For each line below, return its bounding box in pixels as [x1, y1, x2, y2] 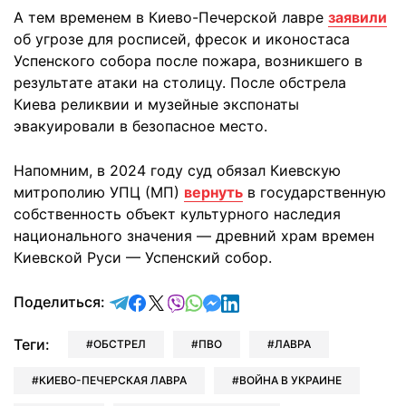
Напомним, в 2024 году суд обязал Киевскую [14, 161, 341, 179]
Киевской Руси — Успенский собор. [14, 248, 272, 266]
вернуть [184, 183, 243, 201]
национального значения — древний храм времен [14, 227, 374, 245]
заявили [328, 8, 387, 26]
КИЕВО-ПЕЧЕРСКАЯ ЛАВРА [39, 373, 187, 387]
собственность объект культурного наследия [14, 205, 341, 223]
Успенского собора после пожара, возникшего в [14, 52, 362, 70]
